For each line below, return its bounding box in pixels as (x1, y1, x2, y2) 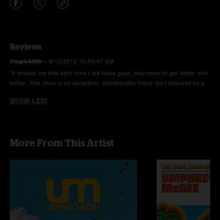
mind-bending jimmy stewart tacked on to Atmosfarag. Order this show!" (10, 89, 203, 96)
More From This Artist (10, 137, 114, 148)
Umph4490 (10, 58, 42, 64)
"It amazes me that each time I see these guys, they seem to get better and (10, 70, 207, 76)
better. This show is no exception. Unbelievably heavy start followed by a (10, 80, 204, 86)
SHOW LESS (10, 97, 48, 104)
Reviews (10, 42, 41, 51)
